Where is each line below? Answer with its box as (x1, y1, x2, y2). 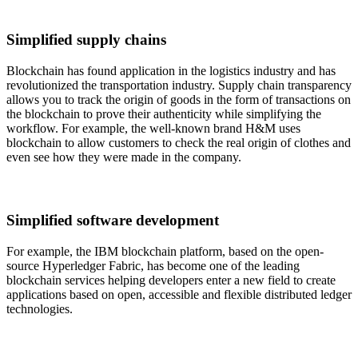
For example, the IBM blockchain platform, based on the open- (6, 244, 324, 258)
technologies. (6, 301, 73, 316)
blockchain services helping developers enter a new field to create (6, 272, 336, 287)
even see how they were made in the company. (6, 149, 241, 164)
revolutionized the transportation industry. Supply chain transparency (6, 78, 352, 92)
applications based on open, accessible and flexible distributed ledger (6, 287, 352, 301)
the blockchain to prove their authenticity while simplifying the (6, 106, 321, 121)
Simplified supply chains (6, 30, 166, 48)
